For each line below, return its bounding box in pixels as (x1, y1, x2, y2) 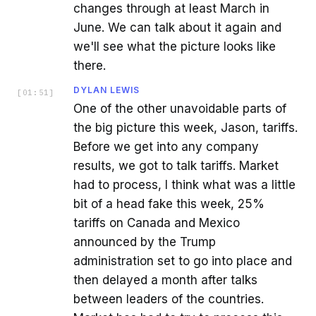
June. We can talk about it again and (73, 20, 281, 35)
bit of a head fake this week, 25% (73, 196, 265, 211)
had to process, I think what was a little (73, 177, 296, 192)
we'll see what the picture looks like (73, 39, 276, 54)
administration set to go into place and (73, 253, 292, 268)
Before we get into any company (73, 139, 259, 154)
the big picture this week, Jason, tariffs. (73, 120, 298, 135)
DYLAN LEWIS (73, 84, 140, 95)
